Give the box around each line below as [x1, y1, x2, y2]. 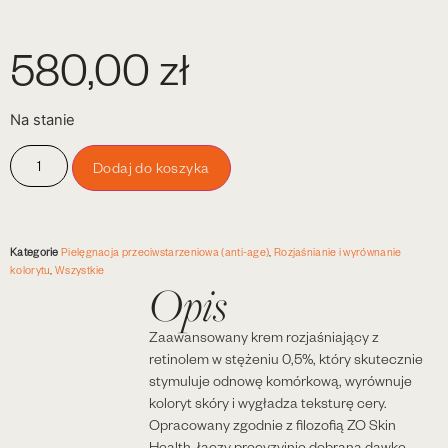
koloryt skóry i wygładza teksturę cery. [148, 393, 387, 413]
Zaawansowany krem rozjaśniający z [148, 327, 379, 347]
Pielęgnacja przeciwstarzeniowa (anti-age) [61, 244, 270, 260]
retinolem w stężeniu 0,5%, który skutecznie [148, 349, 423, 369]
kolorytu [10, 262, 51, 278]
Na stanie [10, 111, 75, 129]
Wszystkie [55, 262, 105, 278]
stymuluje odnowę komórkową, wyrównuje [148, 371, 412, 391]
